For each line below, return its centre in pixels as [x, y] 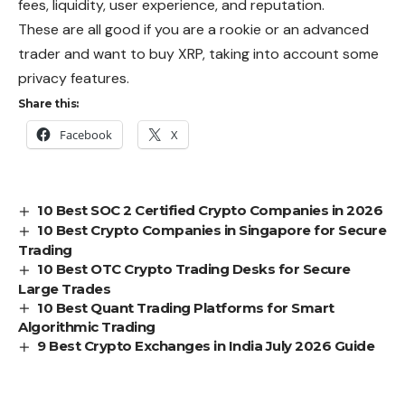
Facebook [86, 134]
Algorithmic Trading [87, 327]
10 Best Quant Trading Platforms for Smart [186, 307]
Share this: [48, 103]
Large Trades [64, 288]
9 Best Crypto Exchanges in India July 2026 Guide [206, 346]
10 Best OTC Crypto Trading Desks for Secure [194, 268]
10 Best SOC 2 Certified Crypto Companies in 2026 [210, 210]
